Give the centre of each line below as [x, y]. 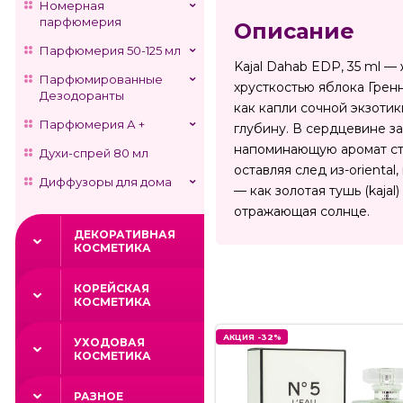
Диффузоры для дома [106, 182]
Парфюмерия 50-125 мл [110, 50]
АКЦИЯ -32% [252, 337]
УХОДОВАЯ [109, 342]
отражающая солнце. [302, 212]
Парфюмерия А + [92, 124]
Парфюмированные [101, 79]
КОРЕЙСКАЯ [112, 288]
